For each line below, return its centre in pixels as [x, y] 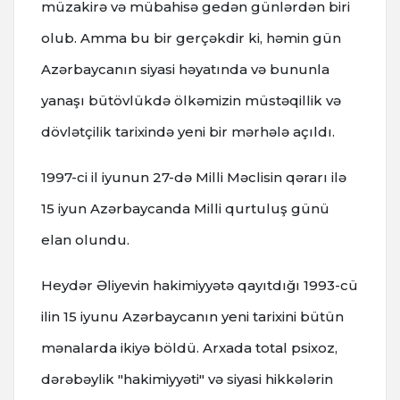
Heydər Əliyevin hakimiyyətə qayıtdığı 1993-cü [200, 285]
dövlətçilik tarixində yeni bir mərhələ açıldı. [190, 131]
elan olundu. [85, 239]
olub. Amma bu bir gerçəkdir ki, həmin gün [191, 37]
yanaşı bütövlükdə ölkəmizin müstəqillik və [191, 100]
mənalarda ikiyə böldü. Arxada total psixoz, [189, 347]
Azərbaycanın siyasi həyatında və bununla [185, 69]
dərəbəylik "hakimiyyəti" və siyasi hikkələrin [187, 379]
